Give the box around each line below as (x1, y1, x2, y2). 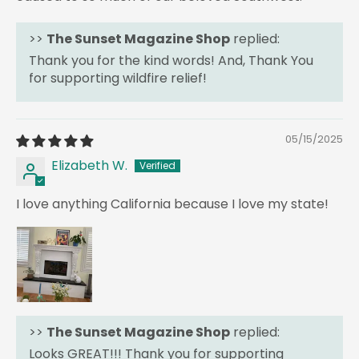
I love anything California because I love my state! (16, 194, 329, 213)
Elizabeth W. (51, 155, 127, 175)
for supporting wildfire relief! (29, 68, 207, 87)
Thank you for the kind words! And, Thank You (29, 50, 313, 70)
